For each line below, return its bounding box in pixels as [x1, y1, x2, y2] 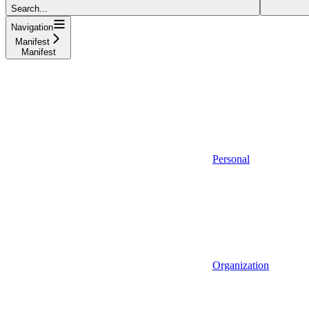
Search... [11, 3, 48, 14]
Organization [212, 259, 269, 271]
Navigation [11, 21, 53, 32]
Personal [212, 152, 250, 165]
